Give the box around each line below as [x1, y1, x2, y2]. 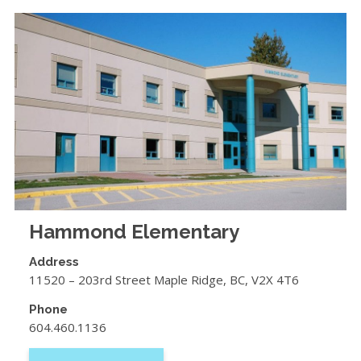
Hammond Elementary [28, 219, 239, 243]
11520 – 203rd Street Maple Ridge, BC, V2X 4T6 [28, 271, 299, 288]
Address [28, 254, 79, 269]
